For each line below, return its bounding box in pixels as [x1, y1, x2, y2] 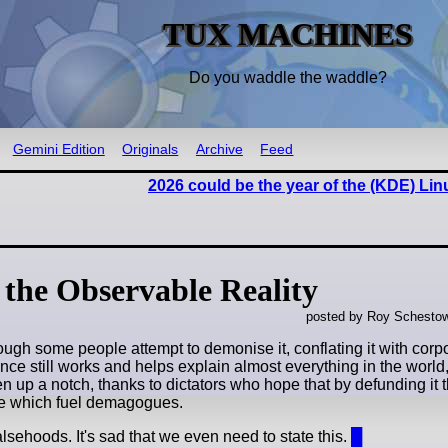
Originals [122, 141, 179, 157]
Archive [195, 141, 243, 157]
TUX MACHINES [163, 16, 413, 52]
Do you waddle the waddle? [189, 69, 387, 86]
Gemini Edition [12, 141, 105, 157]
